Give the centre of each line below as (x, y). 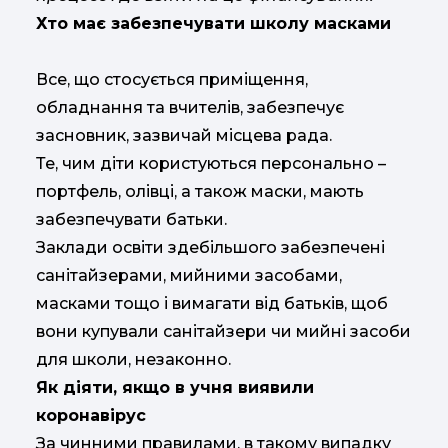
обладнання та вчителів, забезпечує (190, 107)
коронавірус (91, 415)
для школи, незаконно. (133, 359)
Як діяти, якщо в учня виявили (175, 387)
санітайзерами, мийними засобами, (189, 275)
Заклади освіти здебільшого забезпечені (210, 247)
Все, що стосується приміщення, (172, 79)
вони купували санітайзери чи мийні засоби (223, 331)
